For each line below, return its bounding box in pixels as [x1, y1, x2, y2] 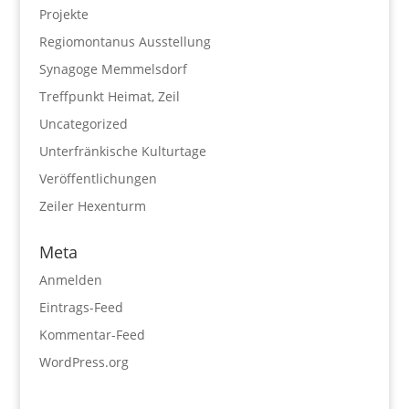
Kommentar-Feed [38, 326, 145, 344]
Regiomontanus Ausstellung [38, 33, 211, 51]
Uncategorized [38, 115, 128, 133]
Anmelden [38, 271, 102, 289]
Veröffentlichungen [38, 170, 157, 188]
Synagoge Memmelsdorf [38, 60, 187, 79]
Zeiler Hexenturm [38, 197, 146, 215]
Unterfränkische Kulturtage [38, 142, 206, 161]
